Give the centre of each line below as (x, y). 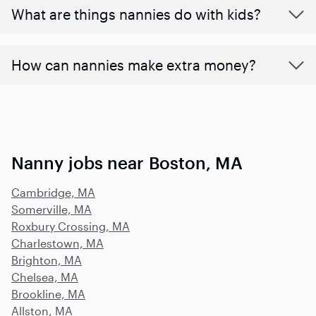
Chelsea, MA (45, 276)
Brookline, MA (48, 293)
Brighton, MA (47, 260)
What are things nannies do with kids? (136, 14)
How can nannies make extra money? (134, 65)
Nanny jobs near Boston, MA (127, 162)
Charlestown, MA (57, 243)
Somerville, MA (51, 209)
